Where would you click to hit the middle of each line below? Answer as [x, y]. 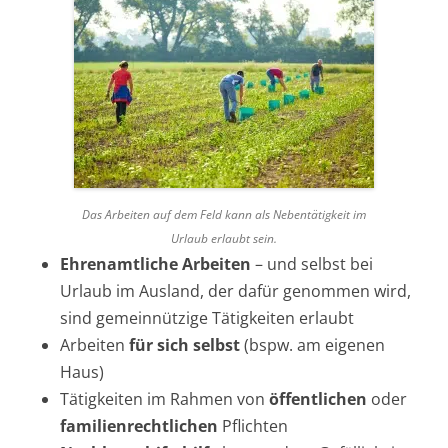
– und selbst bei [312, 263]
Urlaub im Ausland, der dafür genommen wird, [235, 290]
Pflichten [253, 425]
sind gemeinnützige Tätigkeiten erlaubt [207, 317]
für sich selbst [184, 344]
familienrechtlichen [139, 425]
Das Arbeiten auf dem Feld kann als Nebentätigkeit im [224, 214]
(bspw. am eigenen [312, 344]
